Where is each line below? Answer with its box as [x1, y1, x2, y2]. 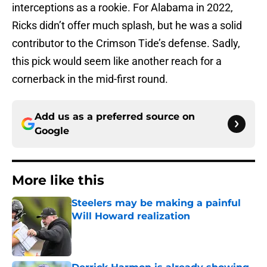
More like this [12, 172, 104, 189]
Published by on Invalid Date [71, 223, 175, 233]
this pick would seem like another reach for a [12, 55, 222, 68]
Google [35, 125, 69, 137]
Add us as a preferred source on [35, 111, 195, 123]
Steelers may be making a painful [72, 197, 241, 209]
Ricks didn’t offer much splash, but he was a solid [12, 19, 242, 32]
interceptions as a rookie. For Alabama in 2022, [12, 1, 233, 14]
